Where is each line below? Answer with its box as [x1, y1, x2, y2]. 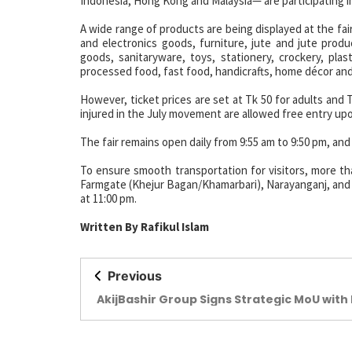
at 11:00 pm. [80, 191, 137, 206]
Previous [108, 268, 162, 284]
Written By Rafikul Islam [80, 219, 209, 234]
